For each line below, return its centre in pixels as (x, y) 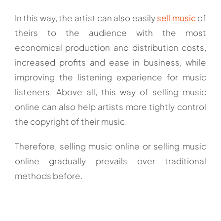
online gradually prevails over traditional (110, 161)
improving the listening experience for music (110, 77)
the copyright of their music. (71, 121)
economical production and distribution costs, (110, 47)
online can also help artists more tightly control (110, 106)
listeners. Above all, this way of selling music (110, 92)
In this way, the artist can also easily (86, 18)
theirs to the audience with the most (110, 32)
